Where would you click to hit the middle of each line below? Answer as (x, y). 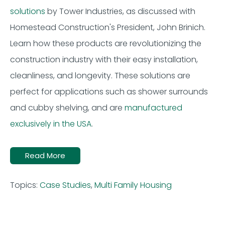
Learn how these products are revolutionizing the (106, 44)
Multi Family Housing (133, 185)
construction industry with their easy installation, (104, 60)
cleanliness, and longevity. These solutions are (100, 76)
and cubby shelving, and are (67, 108)
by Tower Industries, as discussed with (120, 12)
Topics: (25, 185)
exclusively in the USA (51, 124)
